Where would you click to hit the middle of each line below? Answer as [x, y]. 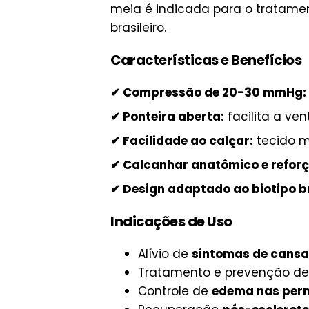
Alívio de [165, 253]
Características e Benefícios [206, 60]
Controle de [175, 291]
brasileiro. [138, 28]
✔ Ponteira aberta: [167, 117]
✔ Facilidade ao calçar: [182, 141]
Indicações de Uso [171, 222]
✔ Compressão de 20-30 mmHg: [208, 93]
